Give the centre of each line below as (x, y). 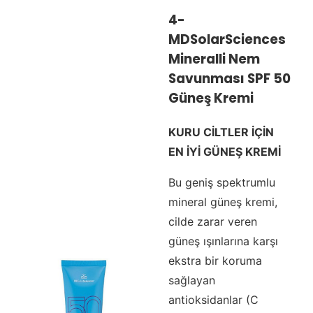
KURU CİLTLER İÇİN (221, 132)
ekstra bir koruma (215, 260)
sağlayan (191, 280)
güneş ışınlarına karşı (223, 241)
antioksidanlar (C (213, 299)
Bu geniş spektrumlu (221, 182)
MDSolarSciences (227, 39)
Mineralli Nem (214, 59)
